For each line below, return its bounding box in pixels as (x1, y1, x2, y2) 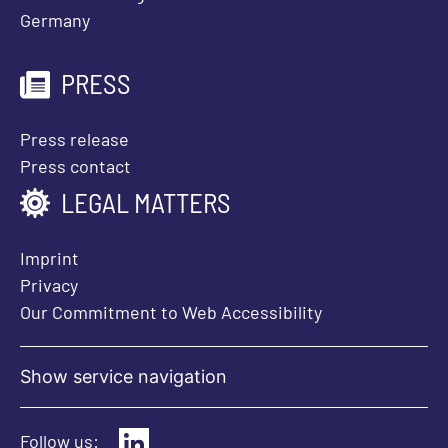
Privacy (20, 274, 78, 297)
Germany (20, 9, 90, 32)
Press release (20, 128, 129, 151)
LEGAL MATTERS (61, 186, 232, 219)
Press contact (20, 155, 131, 178)
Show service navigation (20, 366, 227, 388)
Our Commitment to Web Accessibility (20, 301, 322, 324)
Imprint (20, 247, 79, 270)
